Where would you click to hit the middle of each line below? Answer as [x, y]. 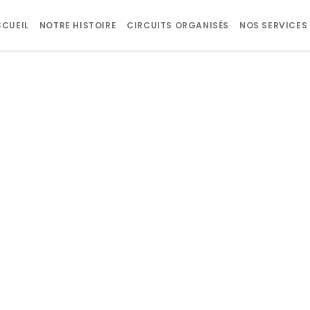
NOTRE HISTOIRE [78, 26]
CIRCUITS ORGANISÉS [178, 26]
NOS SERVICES [273, 26]
